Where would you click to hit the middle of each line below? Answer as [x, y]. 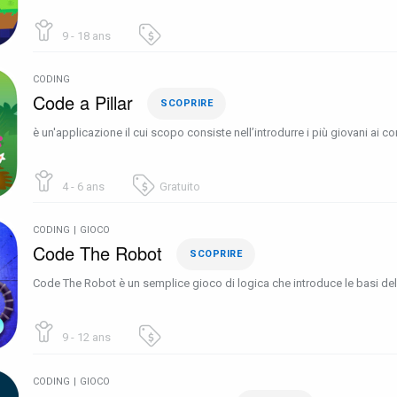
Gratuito [180, 186]
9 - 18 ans [85, 35]
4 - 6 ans [82, 186]
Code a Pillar [83, 102]
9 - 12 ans [85, 338]
